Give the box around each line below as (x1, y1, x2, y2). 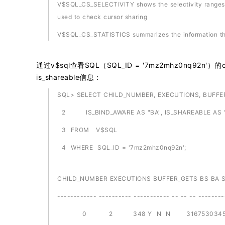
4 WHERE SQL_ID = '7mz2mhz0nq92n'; (57, 144, 186, 151)
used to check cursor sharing (57, 13, 147, 21)
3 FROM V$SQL (57, 126, 118, 134)
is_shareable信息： (36, 73, 101, 81)
